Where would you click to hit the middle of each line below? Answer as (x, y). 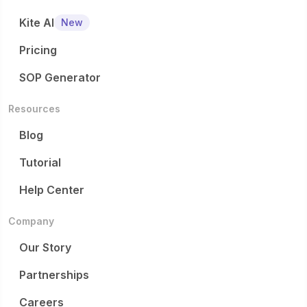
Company (31, 221)
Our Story (45, 247)
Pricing (38, 50)
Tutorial (40, 162)
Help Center (52, 190)
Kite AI (37, 23)
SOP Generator (60, 77)
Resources (34, 109)
